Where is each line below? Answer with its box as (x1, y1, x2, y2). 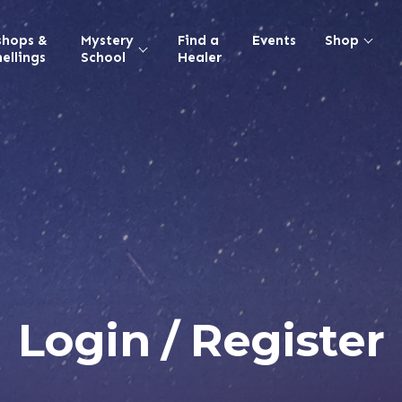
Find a (177, 31, 219, 48)
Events (251, 31, 296, 48)
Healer (177, 48, 222, 66)
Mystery (80, 31, 134, 48)
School (80, 48, 126, 66)
